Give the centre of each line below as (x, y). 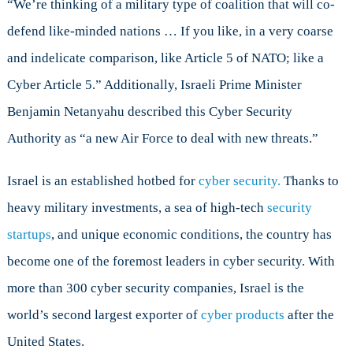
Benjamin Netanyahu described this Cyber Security (149, 111)
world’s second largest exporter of (104, 314)
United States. (45, 341)
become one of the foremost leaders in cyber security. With (171, 261)
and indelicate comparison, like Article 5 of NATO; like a (165, 58)
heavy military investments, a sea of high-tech (137, 207)
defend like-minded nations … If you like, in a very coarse (170, 31)
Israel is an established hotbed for (102, 180)
